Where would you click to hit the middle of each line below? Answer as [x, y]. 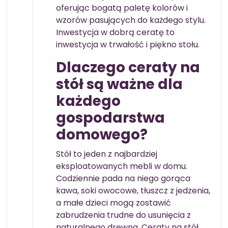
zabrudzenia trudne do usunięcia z [123, 215]
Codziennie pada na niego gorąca [123, 179]
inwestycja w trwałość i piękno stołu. [128, 45]
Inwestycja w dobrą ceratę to [115, 33]
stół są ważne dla [119, 84]
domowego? [102, 135]
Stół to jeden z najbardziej [107, 154]
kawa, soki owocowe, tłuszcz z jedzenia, [133, 191]
